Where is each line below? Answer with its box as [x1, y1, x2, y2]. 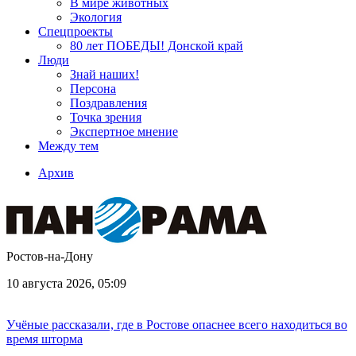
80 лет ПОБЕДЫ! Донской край [70, 39, 243, 52]
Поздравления [70, 96, 147, 110]
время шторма [6, 332, 83, 346]
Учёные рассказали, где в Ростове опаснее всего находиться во [6, 318, 347, 331]
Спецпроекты [38, 25, 113, 38]
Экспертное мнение [70, 125, 178, 138]
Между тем [38, 139, 99, 153]
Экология [70, 10, 122, 24]
